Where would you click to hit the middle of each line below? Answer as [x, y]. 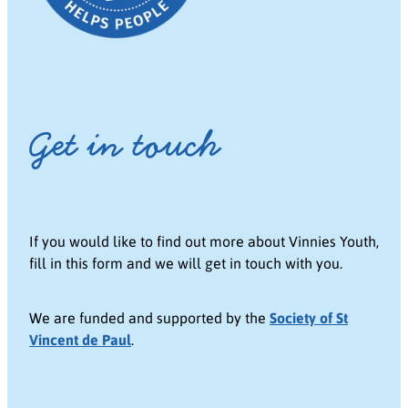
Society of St [309, 318]
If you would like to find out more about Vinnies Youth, [204, 241]
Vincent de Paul [80, 340]
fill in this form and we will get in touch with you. [186, 263]
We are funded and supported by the [149, 318]
